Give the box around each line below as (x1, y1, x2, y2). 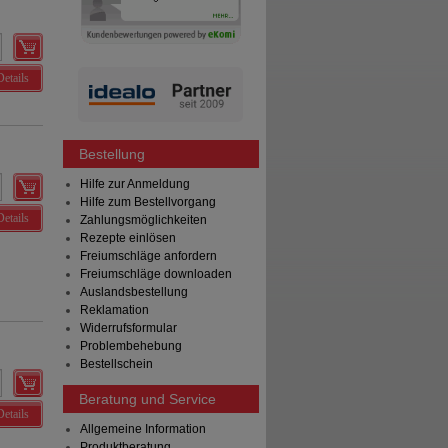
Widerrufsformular (79, 321, 177, 336)
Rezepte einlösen (79, 231, 176, 246)
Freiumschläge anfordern (79, 249, 217, 264)
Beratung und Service (78, 391, 216, 408)
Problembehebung (79, 339, 182, 354)
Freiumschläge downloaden (79, 267, 232, 282)
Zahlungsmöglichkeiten (79, 213, 207, 228)
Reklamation (79, 303, 149, 318)
